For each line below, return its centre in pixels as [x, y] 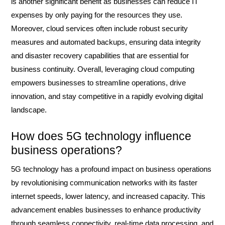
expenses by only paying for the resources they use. [97, 15]
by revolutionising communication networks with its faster [104, 183]
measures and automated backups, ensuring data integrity [106, 42]
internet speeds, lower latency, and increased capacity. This [108, 196]
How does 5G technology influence [101, 136]
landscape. [29, 110]
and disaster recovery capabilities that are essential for [100, 55]
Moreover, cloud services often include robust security [99, 28]
